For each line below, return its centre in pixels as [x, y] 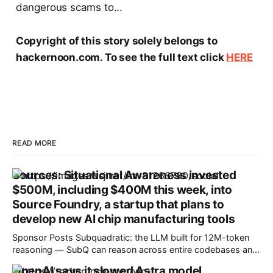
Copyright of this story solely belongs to [116, 41]
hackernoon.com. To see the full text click [121, 57]
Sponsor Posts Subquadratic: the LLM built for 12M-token [44, 237]
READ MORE [34, 143]
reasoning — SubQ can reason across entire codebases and [135, 250]
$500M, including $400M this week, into [122, 190]
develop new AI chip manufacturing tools [124, 219]
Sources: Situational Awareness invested [124, 175]
